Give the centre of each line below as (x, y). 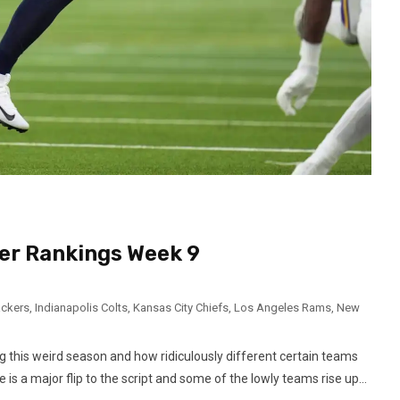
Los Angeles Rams (283, 308)
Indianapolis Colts (81, 308)
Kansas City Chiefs (181, 308)
